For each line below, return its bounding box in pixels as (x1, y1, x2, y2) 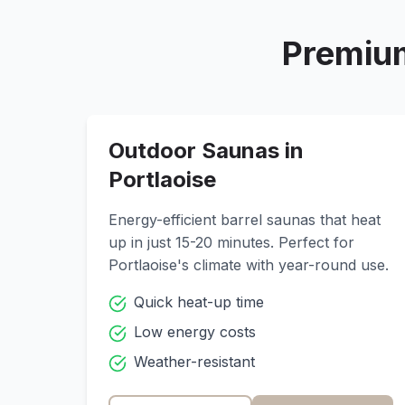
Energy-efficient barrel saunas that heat (108, 211, 381, 229)
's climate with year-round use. (177, 256, 389, 274)
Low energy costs (134, 323, 256, 341)
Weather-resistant (134, 353, 255, 371)
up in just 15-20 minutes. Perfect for (108, 233, 354, 251)
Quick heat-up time (134, 293, 264, 311)
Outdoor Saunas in (108, 137, 304, 164)
